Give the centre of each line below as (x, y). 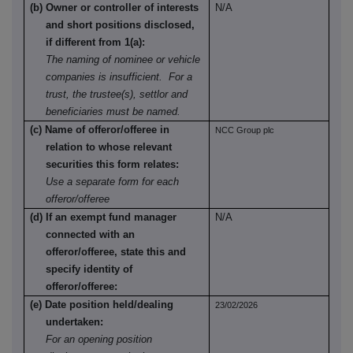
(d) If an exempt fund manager (104, 217)
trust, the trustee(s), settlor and (117, 95)
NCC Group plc (245, 130)
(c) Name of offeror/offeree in (100, 130)
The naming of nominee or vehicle (115, 60)
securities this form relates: (113, 165)
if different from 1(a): (96, 43)
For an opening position (91, 340)
